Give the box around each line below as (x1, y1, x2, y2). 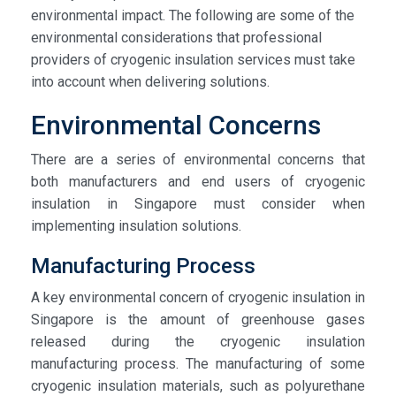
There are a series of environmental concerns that (31, 150, 365, 168)
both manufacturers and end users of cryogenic (31, 172, 365, 190)
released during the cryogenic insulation (31, 332, 365, 350)
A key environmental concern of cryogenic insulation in (31, 288, 365, 306)
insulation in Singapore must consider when (31, 194, 365, 212)
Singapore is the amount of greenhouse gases (31, 310, 365, 328)
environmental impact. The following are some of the (31, 6, 354, 24)
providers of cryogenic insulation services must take (31, 50, 355, 68)
